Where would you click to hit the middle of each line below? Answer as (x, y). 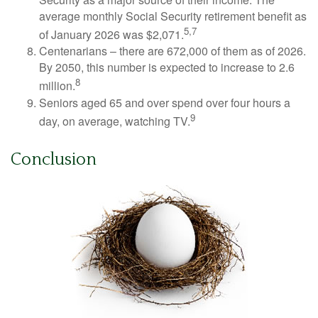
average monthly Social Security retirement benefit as (173, 16)
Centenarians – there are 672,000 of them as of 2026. (172, 51)
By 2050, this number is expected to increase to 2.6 (167, 67)
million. (57, 86)
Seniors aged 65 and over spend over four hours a (165, 102)
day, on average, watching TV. (115, 121)
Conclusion (54, 159)
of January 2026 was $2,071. (111, 35)
